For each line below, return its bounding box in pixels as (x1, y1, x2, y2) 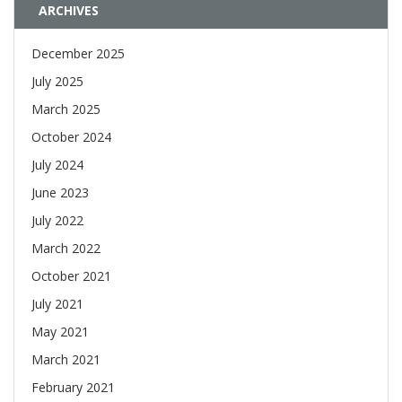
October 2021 (31, 267, 111, 285)
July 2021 (31, 295, 83, 313)
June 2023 (31, 184, 89, 202)
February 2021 (31, 379, 115, 397)
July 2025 (31, 73, 83, 91)
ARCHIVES (39, 2, 99, 20)
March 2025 (31, 100, 100, 118)
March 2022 (31, 240, 100, 258)
